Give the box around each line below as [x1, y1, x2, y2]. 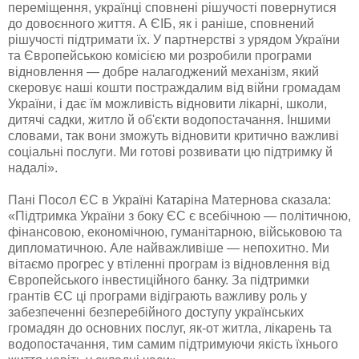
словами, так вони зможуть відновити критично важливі [8, 128, 339, 143]
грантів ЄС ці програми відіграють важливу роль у [8, 288, 307, 303]
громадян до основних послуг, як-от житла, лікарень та [8, 321, 332, 335]
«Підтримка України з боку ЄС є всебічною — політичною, [8, 208, 351, 223]
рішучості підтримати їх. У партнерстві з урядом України [8, 32, 340, 46]
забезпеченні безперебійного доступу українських [8, 305, 304, 319]
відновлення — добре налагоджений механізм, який [8, 64, 319, 79]
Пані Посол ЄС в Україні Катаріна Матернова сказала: [8, 192, 331, 207]
